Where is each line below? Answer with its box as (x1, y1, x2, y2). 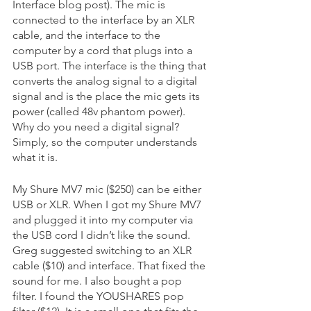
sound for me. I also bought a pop (12, 274, 185, 287)
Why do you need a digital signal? (12, 119, 182, 133)
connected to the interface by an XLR (12, 12, 197, 26)
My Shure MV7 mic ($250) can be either (12, 182, 204, 196)
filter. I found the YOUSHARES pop (12, 289, 187, 303)
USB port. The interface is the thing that (12, 58, 209, 72)
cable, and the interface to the (12, 28, 163, 42)
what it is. (12, 150, 60, 164)
